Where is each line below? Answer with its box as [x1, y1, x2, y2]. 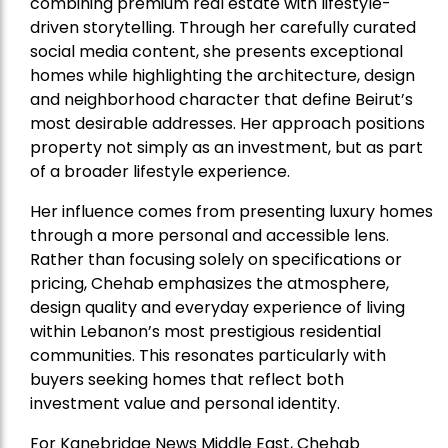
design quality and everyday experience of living [30, 296, 405, 319]
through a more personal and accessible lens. [30, 224, 389, 247]
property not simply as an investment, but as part [30, 136, 423, 159]
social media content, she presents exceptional [30, 40, 403, 63]
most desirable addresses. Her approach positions [30, 112, 425, 135]
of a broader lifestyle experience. [30, 160, 290, 183]
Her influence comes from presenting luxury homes [30, 200, 433, 223]
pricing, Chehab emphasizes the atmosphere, [30, 272, 389, 295]
